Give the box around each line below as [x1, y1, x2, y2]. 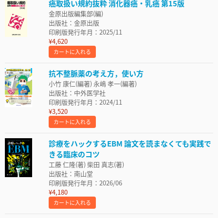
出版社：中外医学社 [49, 88, 106, 97]
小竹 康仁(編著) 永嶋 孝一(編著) [49, 79, 137, 88]
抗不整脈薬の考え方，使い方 [49, 68, 144, 78]
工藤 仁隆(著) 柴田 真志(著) [49, 160, 124, 169]
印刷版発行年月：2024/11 [49, 97, 122, 107]
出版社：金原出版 [49, 18, 99, 27]
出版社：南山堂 [49, 169, 93, 178]
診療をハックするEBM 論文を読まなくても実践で [49, 138, 211, 148]
